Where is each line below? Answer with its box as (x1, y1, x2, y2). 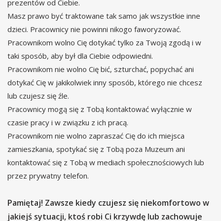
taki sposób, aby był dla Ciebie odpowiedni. (7, 51, 153, 61)
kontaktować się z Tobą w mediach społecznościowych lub (7, 157, 204, 168)
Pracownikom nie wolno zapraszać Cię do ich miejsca (7, 131, 184, 141)
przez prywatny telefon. (7, 171, 89, 181)
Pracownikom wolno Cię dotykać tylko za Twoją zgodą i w (7, 37, 201, 48)
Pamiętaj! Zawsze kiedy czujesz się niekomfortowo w (7, 197, 209, 209)
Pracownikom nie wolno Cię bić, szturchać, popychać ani (7, 64, 194, 74)
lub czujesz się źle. (7, 91, 69, 101)
